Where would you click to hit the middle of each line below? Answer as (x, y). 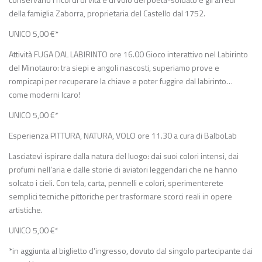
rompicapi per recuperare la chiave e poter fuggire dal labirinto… (121, 81)
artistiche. (26, 210)
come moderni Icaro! (44, 94)
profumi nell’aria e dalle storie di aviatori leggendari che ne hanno (123, 169)
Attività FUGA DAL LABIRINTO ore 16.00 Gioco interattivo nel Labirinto (128, 54)
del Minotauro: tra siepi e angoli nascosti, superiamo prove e (114, 68)
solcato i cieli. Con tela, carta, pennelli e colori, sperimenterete (116, 183)
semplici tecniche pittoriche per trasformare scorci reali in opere (120, 196)
